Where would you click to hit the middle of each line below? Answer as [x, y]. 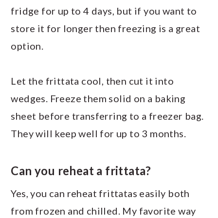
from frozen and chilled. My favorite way [103, 210]
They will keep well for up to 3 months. [98, 133]
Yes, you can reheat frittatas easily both [100, 193]
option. [27, 45]
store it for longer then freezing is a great [105, 28]
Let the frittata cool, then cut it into [92, 81]
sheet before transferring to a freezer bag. [107, 116]
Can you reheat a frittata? [81, 170]
